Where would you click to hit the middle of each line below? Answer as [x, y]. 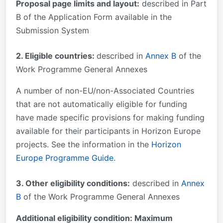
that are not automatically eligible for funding [102, 104]
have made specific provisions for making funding [110, 118]
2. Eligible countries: [56, 56]
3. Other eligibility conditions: [73, 183]
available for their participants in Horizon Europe [108, 131]
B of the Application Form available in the [94, 17]
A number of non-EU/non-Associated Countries [105, 91]
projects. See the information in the [84, 145]
